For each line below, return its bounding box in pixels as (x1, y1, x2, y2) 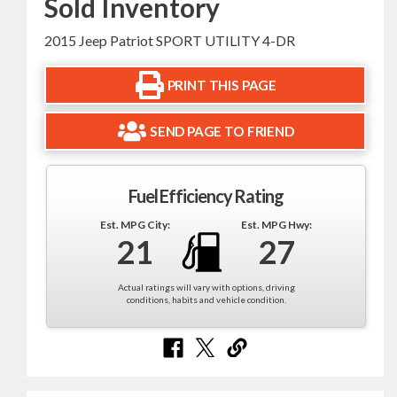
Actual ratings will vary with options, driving (117, 282, 295, 293)
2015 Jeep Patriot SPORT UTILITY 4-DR (44, 32, 295, 50)
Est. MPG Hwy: (241, 218, 313, 232)
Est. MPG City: (99, 218, 170, 232)
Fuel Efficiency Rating (128, 185, 284, 207)
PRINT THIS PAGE (167, 76, 276, 93)
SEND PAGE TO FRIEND (150, 122, 294, 139)
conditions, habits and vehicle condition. (126, 294, 286, 306)
